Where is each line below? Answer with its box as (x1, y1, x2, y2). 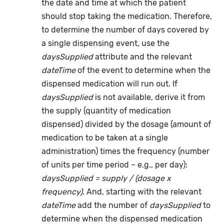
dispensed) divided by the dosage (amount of (41, 119, 211, 129)
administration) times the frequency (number (41, 146, 209, 156)
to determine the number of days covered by (41, 25, 209, 35)
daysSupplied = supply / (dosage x (41, 173, 171, 183)
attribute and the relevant (94, 52, 192, 62)
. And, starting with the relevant (82, 187, 201, 197)
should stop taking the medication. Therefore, (41, 11, 212, 21)
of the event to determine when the (77, 65, 210, 75)
